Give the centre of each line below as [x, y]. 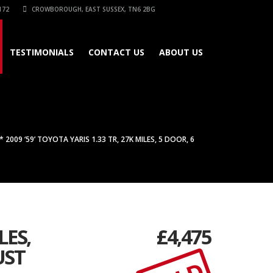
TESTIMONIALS [42, 52]
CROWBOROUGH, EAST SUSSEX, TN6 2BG [93, 9]
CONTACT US [116, 52]
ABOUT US [181, 52]
